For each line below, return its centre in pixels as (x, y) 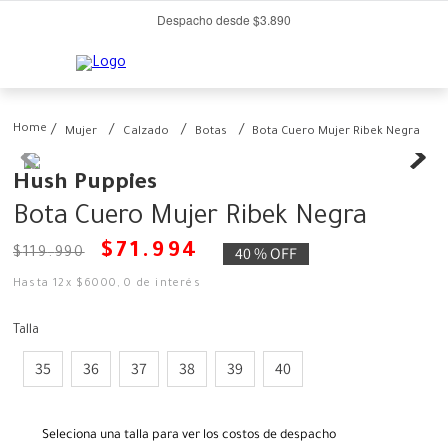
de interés (166, 284)
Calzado (146, 133)
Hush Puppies (85, 185)
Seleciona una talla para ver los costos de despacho (189, 436)
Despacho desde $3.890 (224, 20)
